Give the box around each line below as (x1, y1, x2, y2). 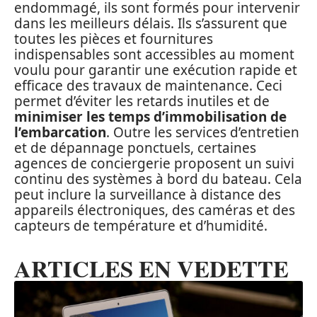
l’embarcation (14, 123, 106, 142)
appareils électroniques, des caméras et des (14, 201, 295, 220)
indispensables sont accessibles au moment (14, 45, 294, 64)
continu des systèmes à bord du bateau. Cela (14, 170, 302, 189)
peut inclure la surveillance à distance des (14, 185, 281, 204)
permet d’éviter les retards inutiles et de (14, 92, 270, 111)
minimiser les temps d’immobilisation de (14, 108, 287, 127)
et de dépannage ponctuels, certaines (14, 139, 256, 158)
